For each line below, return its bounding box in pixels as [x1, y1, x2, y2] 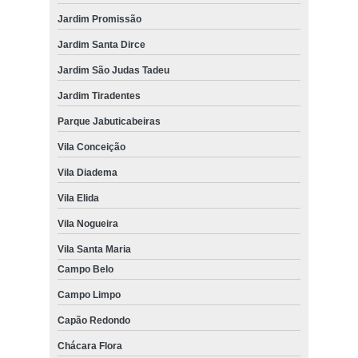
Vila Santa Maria [57, 244, 131, 256]
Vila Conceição [57, 141, 125, 153]
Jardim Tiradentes [57, 90, 141, 102]
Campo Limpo [57, 289, 121, 301]
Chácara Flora [57, 340, 122, 352]
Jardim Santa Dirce [57, 39, 145, 51]
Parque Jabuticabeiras [57, 116, 161, 128]
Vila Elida [57, 193, 99, 205]
